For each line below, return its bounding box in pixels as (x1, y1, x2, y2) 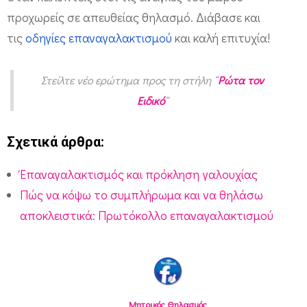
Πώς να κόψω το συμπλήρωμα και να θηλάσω (20, 186, 264, 204)
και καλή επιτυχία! (172, 29, 270, 46)
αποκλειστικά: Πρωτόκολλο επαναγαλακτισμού (20, 207, 274, 224)
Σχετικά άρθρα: (7, 134, 104, 151)
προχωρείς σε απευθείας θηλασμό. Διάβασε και (7, 8, 260, 25)
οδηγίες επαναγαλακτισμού (25, 29, 172, 46)
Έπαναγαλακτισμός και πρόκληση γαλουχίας (20, 166, 258, 183)
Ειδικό (136, 93, 164, 108)
